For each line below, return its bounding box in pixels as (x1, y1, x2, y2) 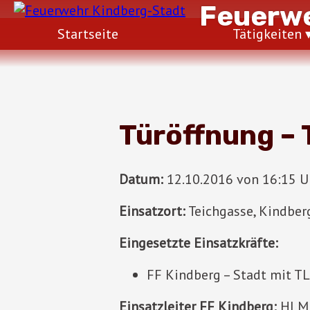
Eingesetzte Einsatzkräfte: (119, 233, 278, 252)
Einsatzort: (119, 201, 185, 220)
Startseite (57, 25, 118, 43)
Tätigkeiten (232, 25, 302, 43)
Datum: (119, 170, 163, 188)
